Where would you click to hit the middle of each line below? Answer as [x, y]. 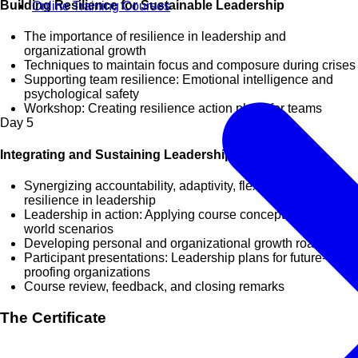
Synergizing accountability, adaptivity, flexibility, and [170, 185]
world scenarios [69, 229]
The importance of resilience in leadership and [155, 37]
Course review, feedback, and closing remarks [154, 286]
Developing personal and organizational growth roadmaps [188, 243]
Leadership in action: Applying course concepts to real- [179, 214]
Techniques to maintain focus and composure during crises [190, 66]
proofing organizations [87, 272]
